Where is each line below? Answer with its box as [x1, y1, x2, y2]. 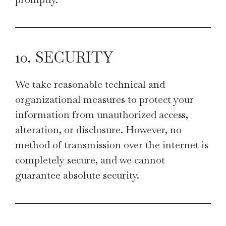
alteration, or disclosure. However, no [15, 123, 182, 136]
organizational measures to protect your [15, 93, 194, 106]
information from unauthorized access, [15, 108, 188, 121]
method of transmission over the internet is [15, 138, 208, 151]
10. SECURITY [15, 47, 113, 67]
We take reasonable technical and [15, 78, 165, 91]
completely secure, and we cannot [15, 153, 165, 166]
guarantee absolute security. [15, 168, 139, 182]
